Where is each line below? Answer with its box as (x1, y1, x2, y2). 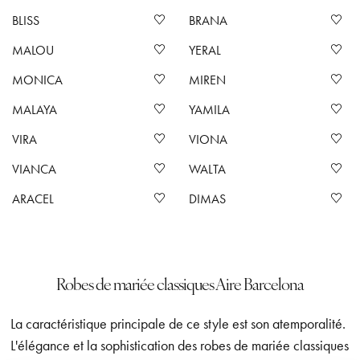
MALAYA (12, 102, 57, 117)
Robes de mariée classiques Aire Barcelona (56, 272, 304, 295)
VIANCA (12, 162, 56, 177)
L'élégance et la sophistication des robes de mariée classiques (10, 337, 350, 354)
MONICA (12, 72, 63, 88)
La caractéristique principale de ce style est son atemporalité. (10, 315, 346, 333)
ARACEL (12, 191, 54, 207)
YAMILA (189, 102, 230, 117)
